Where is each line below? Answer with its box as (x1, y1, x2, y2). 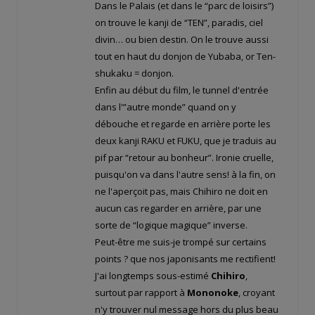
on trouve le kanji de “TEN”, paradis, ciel (95, 16, 263, 30)
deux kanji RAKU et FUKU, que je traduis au (95, 134, 276, 148)
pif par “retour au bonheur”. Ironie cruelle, (95, 151, 274, 165)
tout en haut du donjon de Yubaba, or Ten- (95, 50, 276, 63)
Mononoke (187, 286, 238, 300)
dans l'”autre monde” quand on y (95, 101, 236, 114)
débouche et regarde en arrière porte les (95, 117, 271, 131)
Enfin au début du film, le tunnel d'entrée (95, 84, 269, 97)
